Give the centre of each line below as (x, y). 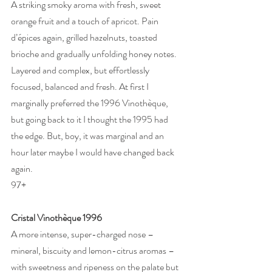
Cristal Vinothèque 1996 (56, 218)
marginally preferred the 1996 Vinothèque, (90, 103)
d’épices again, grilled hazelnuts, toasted (85, 37)
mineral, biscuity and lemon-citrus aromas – (93, 250)
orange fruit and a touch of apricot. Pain (86, 21)
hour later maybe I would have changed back (93, 152)
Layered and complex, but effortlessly (81, 70)
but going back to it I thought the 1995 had (90, 119)
